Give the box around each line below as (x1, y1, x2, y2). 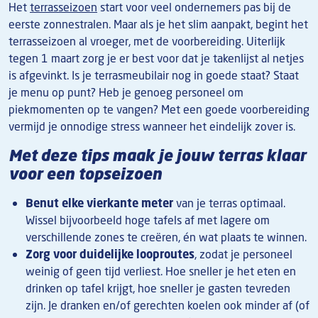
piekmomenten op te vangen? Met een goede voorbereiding (9, 102, 309, 118)
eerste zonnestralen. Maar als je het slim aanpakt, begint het (9, 16, 308, 33)
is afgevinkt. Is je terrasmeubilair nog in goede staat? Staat (9, 67, 299, 84)
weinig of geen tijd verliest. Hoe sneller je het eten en (26, 263, 296, 280)
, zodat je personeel (194, 246, 292, 263)
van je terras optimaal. (173, 195, 285, 212)
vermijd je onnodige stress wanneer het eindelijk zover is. (9, 119, 295, 135)
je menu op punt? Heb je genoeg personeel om (9, 84, 243, 101)
